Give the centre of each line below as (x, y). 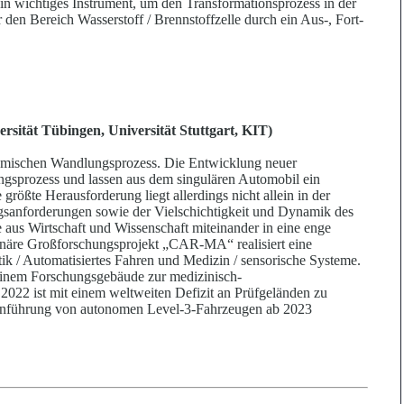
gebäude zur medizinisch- (169, 277)
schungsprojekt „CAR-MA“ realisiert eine (193, 244)
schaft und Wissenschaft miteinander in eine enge (192, 228)
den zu (308, 293)
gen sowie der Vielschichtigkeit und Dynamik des (212, 212)
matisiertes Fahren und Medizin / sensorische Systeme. (206, 261)
